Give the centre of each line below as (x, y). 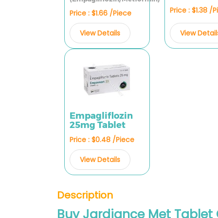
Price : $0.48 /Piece (102, 140)
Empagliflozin (101, 116)
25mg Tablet (98, 125)
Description (85, 195)
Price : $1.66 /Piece (100, 13)
